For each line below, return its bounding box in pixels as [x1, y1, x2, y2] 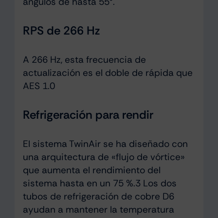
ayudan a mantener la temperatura [22, 203, 174, 216]
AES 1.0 [22, 80, 55, 92]
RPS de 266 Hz [22, 23, 100, 38]
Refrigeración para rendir [22, 107, 153, 123]
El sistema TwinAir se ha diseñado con [22, 138, 188, 150]
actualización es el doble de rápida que [22, 67, 193, 79]
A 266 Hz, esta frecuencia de [22, 54, 146, 66]
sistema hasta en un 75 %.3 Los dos [22, 177, 177, 189]
